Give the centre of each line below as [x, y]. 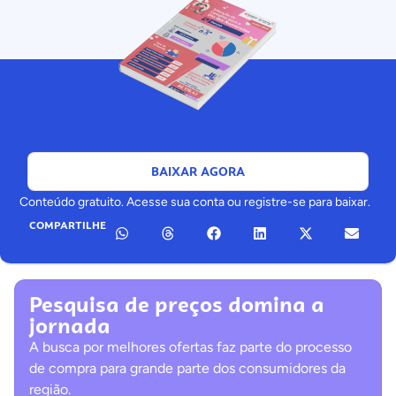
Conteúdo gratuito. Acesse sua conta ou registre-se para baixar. [194, 202]
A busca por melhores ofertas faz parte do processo [190, 347]
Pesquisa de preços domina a [177, 305]
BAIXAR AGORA [198, 171]
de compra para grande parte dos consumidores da [187, 368]
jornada [70, 326]
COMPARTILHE [67, 225]
